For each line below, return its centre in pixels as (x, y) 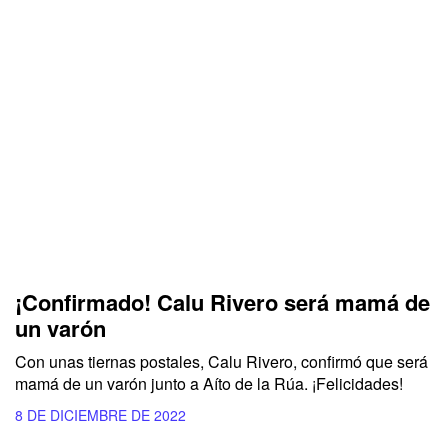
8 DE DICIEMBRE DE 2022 (100, 414)
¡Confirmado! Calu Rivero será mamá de (222, 301)
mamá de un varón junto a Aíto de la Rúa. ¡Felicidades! (209, 383)
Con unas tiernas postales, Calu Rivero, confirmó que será (221, 361)
